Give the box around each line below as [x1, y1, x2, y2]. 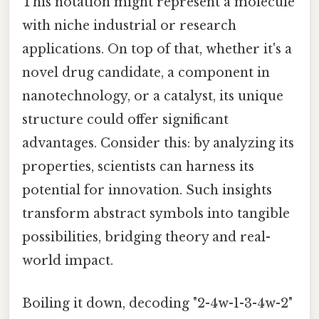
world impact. [22, 253, 113, 269]
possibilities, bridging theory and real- [22, 229, 271, 246]
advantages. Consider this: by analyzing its [22, 135, 294, 152]
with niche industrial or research [22, 18, 236, 34]
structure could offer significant [22, 112, 229, 128]
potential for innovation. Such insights [22, 182, 272, 199]
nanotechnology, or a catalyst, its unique [22, 88, 283, 105]
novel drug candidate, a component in [22, 65, 270, 81]
